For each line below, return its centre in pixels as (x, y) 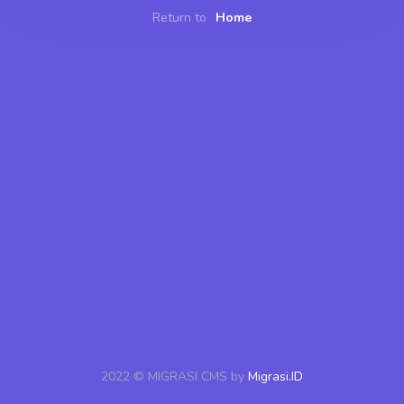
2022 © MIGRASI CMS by (174, 376)
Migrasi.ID (275, 376)
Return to (181, 17)
